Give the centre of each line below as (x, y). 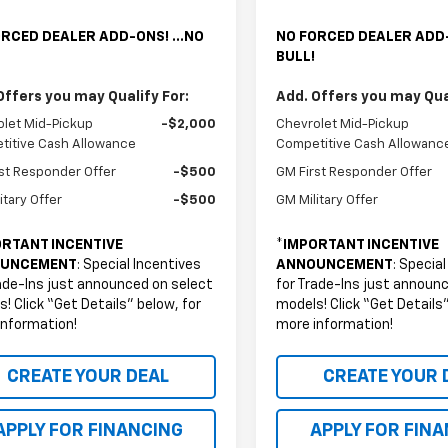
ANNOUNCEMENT (335, 264)
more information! (335, 324)
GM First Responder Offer (354, 172)
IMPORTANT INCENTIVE (361, 244)
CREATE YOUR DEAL (88, 376)
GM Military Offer (327, 200)
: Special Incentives (139, 264)
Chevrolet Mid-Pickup (343, 124)
